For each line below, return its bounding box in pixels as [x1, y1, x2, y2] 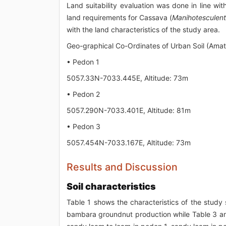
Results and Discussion [67, 160, 178, 173]
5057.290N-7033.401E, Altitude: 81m [67, 105, 191, 115]
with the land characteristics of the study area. [67, 25, 220, 34]
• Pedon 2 [67, 89, 100, 98]
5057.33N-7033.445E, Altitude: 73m [67, 73, 188, 82]
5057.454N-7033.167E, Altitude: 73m [67, 138, 191, 147]
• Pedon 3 [67, 122, 100, 131]
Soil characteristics [67, 181, 156, 192]
